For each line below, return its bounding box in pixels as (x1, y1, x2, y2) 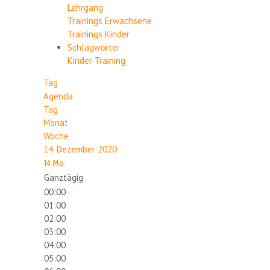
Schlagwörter (67, 42, 120, 53)
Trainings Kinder (67, 28, 130, 40)
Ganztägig (44, 172, 83, 183)
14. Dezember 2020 (43, 143, 117, 155)
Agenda (43, 90, 73, 102)
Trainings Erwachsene (67, 15, 152, 27)
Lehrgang (67, 2, 103, 13)
